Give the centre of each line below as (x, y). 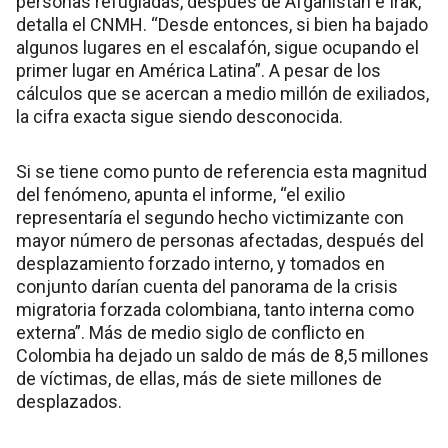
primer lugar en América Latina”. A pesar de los (198, 71)
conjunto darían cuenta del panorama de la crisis (207, 287)
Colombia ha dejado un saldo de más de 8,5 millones (222, 356)
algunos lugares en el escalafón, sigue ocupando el (217, 48)
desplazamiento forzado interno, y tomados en (200, 264)
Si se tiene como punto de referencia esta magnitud (221, 172)
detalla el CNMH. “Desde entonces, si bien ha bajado (222, 25)
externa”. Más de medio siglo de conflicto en (190, 333)
